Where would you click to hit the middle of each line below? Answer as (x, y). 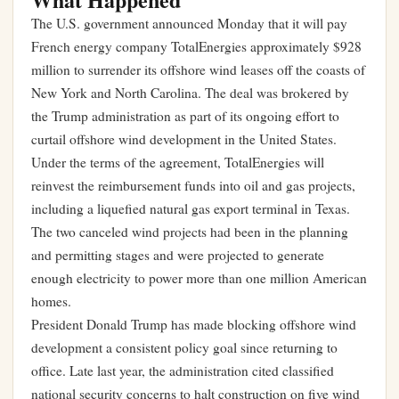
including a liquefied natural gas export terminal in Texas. (191, 208)
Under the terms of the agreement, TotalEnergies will (178, 162)
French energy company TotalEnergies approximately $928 (196, 46)
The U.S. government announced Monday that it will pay (189, 23)
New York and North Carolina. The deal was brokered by (190, 93)
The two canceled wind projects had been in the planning (190, 232)
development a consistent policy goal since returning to (184, 347)
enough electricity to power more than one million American (199, 278)
